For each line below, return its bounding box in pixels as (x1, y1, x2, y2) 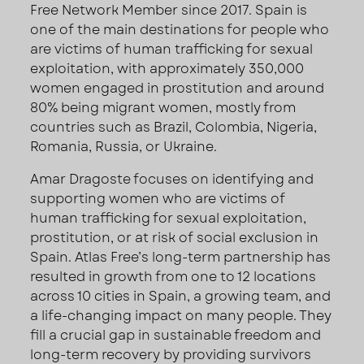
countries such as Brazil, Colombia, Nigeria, (30, 117, 318, 136)
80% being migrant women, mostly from (30, 97, 297, 117)
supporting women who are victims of (30, 188, 286, 208)
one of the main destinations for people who (30, 19, 330, 39)
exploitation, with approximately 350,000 (30, 58, 305, 78)
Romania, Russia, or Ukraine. (30, 136, 218, 156)
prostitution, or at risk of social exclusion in (30, 227, 319, 247)
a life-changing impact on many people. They (30, 305, 332, 325)
